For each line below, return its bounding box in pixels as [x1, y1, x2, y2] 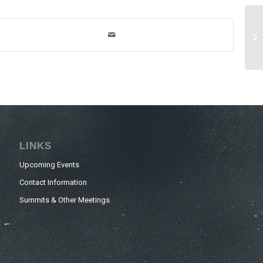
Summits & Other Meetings [19, 195, 110, 204]
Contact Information [19, 177, 87, 187]
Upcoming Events [19, 160, 80, 169]
